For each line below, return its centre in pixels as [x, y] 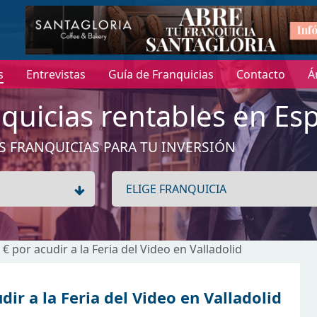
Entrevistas [56, 75]
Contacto [260, 75]
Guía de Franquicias [161, 75]
